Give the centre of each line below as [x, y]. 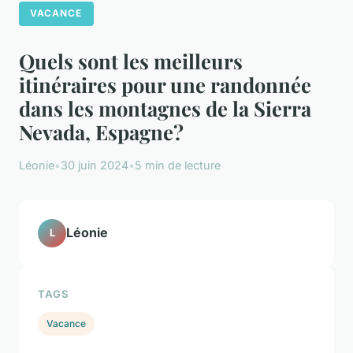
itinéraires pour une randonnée [165, 84]
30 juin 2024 [95, 165]
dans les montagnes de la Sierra [165, 108]
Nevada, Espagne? [101, 131]
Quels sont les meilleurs [131, 60]
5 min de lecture [178, 165]
